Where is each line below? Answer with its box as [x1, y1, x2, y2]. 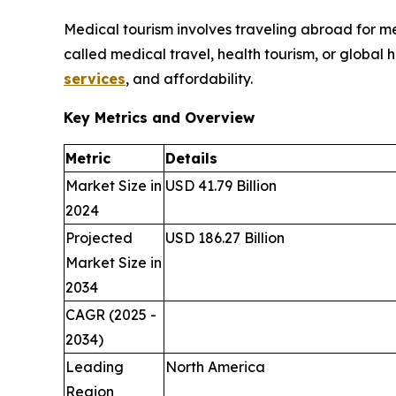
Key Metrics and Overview [64, 109, 255, 127]
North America [165, 358, 265, 377]
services [64, 70, 126, 88]
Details [165, 149, 217, 168]
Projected [65, 229, 133, 247]
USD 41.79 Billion [165, 177, 277, 195]
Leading [65, 358, 124, 377]
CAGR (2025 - [65, 306, 156, 324]
